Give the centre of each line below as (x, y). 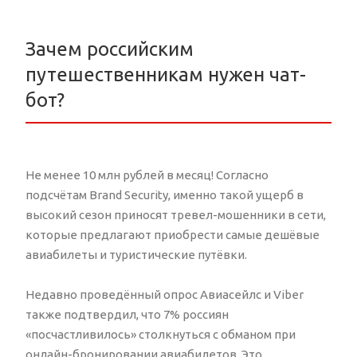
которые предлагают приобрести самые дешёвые (173, 234)
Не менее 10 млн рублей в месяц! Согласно (147, 175)
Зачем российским (110, 49)
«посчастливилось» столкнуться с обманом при (161, 334)
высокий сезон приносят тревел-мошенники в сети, (176, 214)
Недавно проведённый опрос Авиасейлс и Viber (165, 294)
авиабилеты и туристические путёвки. (136, 254)
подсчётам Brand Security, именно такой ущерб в (165, 194)
